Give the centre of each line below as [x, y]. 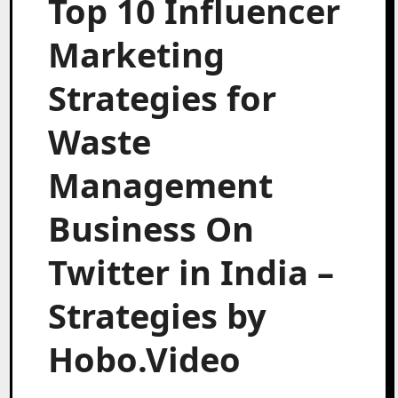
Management [161, 184]
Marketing [137, 54]
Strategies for [163, 97]
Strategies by [158, 315]
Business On [151, 228]
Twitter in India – [191, 271]
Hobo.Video [145, 358]
